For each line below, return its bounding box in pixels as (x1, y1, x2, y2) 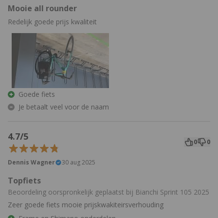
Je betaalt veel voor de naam (18, 102, 109, 112)
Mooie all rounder (8, 3, 77, 14)
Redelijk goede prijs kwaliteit (8, 17, 97, 27)
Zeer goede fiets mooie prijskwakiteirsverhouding (8, 200, 163, 210)
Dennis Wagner (8, 158, 55, 167)
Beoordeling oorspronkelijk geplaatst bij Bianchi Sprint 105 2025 (8, 187, 209, 197)
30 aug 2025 (62, 158, 95, 167)
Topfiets (8, 175, 41, 186)
